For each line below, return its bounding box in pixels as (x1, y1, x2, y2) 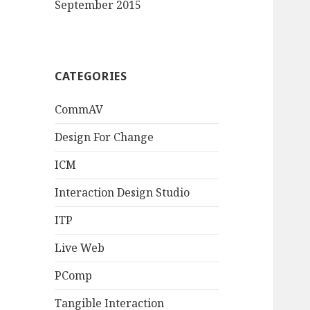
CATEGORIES (55, 69, 127, 84)
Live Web (55, 240, 105, 256)
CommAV (55, 102, 104, 118)
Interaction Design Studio (55, 185, 190, 201)
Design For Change (55, 129, 154, 145)
